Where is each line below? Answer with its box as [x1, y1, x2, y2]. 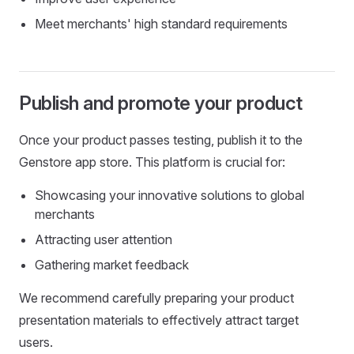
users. [19, 334, 53, 350]
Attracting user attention [35, 232, 172, 247]
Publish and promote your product [19, 92, 303, 115]
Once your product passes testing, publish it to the [19, 132, 303, 148]
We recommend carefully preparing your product [19, 290, 294, 306]
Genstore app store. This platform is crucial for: [19, 154, 285, 170]
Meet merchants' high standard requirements [35, 16, 288, 32]
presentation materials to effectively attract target [19, 312, 299, 328]
